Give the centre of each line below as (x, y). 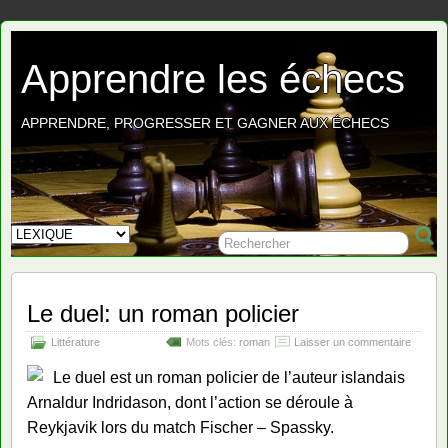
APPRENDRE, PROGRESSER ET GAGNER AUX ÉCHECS (205, 123)
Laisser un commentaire (352, 342)
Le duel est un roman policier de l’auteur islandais (229, 377)
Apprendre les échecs (213, 79)
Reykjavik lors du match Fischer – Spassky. (180, 427)
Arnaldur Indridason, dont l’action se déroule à (190, 402)
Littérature (75, 342)
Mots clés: (212, 342)
